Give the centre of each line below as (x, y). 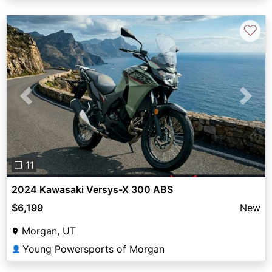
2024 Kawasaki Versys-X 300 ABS (92, 189)
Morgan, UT (49, 230)
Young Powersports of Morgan (93, 249)
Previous (46, 103)
